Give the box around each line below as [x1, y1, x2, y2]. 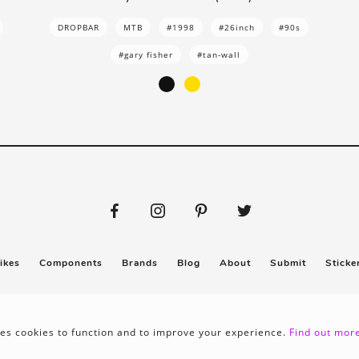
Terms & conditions [178, 304, 267, 317]
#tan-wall [196, 48, 240, 60]
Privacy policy [92, 304, 159, 317]
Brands [121, 256, 158, 269]
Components [38, 256, 103, 269]
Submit [269, 256, 306, 269]
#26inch [219, 21, 256, 33]
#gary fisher [118, 48, 173, 60]
